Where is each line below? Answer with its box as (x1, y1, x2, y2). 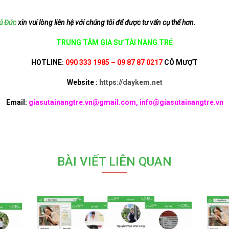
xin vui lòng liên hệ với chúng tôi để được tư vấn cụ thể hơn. (16, 18, 196, 27)
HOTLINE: (31, 58, 65, 66)
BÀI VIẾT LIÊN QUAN (57, 154, 172, 169)
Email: (6, 98, 29, 106)
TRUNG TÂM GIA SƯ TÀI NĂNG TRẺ (56, 38, 173, 47)
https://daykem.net (99, 78, 163, 86)
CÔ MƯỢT (163, 58, 198, 66)
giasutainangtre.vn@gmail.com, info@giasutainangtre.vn (28, 98, 223, 106)
